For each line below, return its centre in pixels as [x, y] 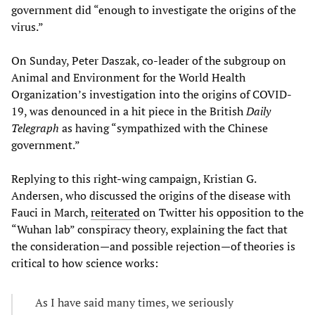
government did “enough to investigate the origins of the [154, 9]
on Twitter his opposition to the [222, 212]
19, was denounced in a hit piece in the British [129, 111]
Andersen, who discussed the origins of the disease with [151, 195]
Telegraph [35, 128]
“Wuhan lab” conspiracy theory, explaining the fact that [149, 229]
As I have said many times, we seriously [134, 302]
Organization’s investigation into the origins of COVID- [152, 94]
